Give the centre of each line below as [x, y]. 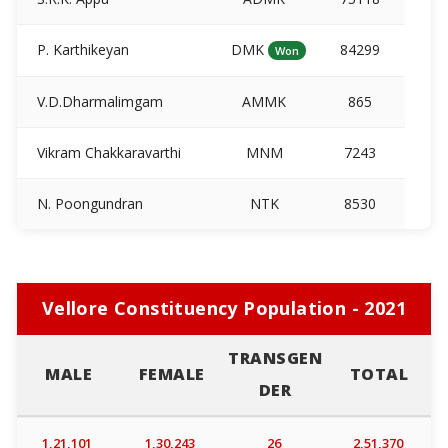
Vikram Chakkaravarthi [106, 152]
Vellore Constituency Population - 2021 [224, 307]
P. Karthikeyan [80, 49]
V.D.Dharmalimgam [97, 101]
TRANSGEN [275, 357]
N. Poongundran [87, 203]
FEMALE [171, 373]
